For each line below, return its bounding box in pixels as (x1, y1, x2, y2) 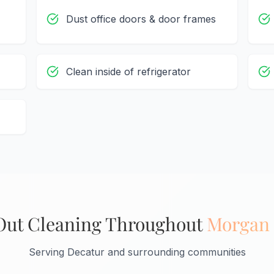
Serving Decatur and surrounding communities (28, 246, 246, 259)
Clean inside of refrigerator (65, 65, 191, 78)
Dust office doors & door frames (65, 13, 216, 26)
